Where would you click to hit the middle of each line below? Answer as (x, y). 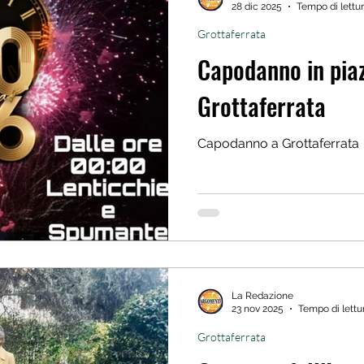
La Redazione (262, 295)
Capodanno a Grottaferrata (278, 143)
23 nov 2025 (258, 309)
